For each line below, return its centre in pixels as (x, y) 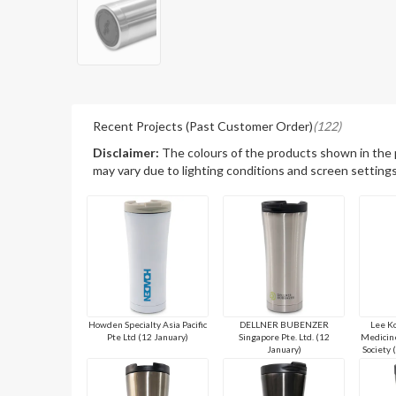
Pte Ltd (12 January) (148, 336)
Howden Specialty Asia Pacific (148, 324)
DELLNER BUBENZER (284, 324)
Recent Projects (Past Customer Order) (203, 126)
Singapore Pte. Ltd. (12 (284, 336)
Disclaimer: (126, 152)
